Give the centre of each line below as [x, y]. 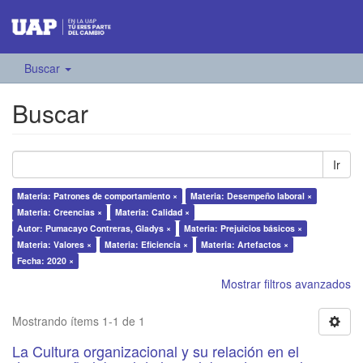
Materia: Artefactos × [245, 245]
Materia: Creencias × [60, 212]
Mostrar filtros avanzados [286, 284]
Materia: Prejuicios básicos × [243, 228]
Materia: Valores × [54, 245]
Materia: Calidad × [152, 212]
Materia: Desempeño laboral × [251, 196]
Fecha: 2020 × [45, 261]
